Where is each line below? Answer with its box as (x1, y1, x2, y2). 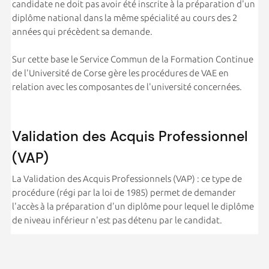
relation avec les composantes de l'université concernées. (11, 81, 242, 92)
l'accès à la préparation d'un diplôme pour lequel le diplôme (11, 201, 254, 211)
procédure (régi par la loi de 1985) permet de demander (11, 187, 236, 198)
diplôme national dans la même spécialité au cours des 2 (11, 12, 237, 23)
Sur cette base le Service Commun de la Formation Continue (11, 53, 253, 64)
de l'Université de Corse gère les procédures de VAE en (11, 67, 229, 78)
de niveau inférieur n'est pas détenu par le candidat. (11, 214, 222, 225)
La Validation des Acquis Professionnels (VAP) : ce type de (11, 173, 242, 184)
